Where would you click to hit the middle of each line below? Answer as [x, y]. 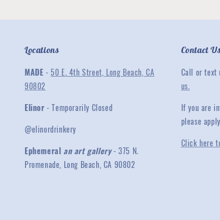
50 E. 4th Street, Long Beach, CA [103, 72]
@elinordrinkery [50, 129]
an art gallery [88, 151]
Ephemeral [44, 151]
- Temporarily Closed [79, 108]
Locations [42, 50]
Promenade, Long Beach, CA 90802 [80, 165]
